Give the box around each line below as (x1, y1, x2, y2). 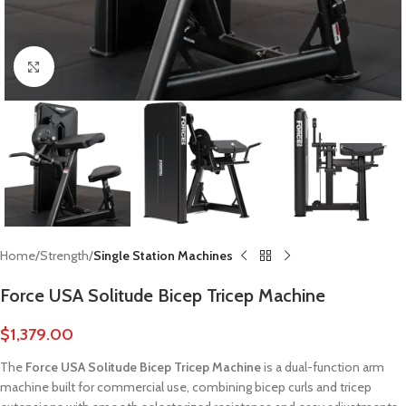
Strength (40, 247, 89, 265)
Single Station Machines (93, 247, 233, 265)
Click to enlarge (53, 59, 134, 73)
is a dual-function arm (261, 359, 384, 376)
